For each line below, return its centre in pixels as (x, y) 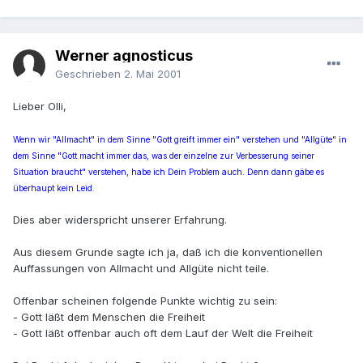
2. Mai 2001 (152, 74)
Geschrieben (90, 74)
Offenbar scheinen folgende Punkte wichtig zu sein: (145, 301)
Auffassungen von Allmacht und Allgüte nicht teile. (141, 269)
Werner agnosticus (124, 56)
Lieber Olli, (40, 107)
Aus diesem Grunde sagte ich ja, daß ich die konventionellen (168, 252)
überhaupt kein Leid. (54, 188)
